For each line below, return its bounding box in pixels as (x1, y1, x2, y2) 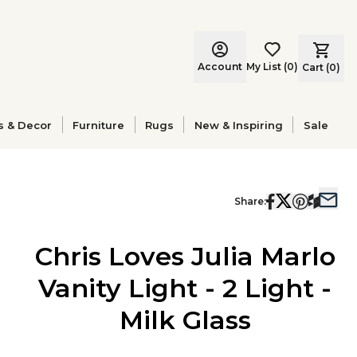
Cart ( (302, 61, 329, 73)
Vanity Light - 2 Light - (38, 273, 331, 304)
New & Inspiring (194, 118, 283, 131)
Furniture (73, 118, 125, 131)
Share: (234, 195, 266, 207)
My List (246, 60, 281, 73)
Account (198, 60, 242, 73)
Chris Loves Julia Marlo (34, 241, 335, 272)
